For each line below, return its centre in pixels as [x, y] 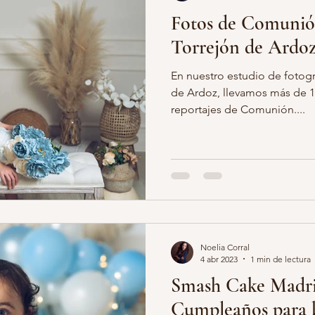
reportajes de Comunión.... [238, 109]
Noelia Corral [225, 247]
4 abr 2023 [219, 259]
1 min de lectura [281, 259]
